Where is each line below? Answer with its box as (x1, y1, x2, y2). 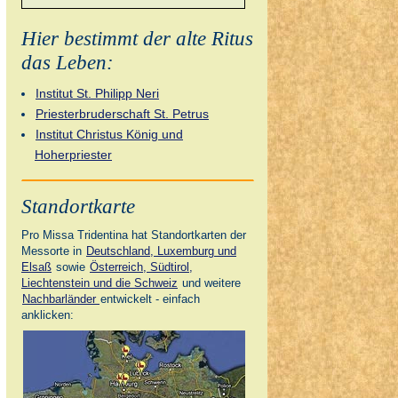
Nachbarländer (22, 292, 99, 306)
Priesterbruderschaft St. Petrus (36, 107, 209, 122)
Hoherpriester (35, 147, 112, 163)
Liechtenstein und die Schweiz (21, 276, 178, 291)
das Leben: (21, 51, 114, 75)
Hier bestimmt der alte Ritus (21, 27, 253, 51)
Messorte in (21, 244, 85, 259)
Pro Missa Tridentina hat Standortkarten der (21, 228, 246, 243)
